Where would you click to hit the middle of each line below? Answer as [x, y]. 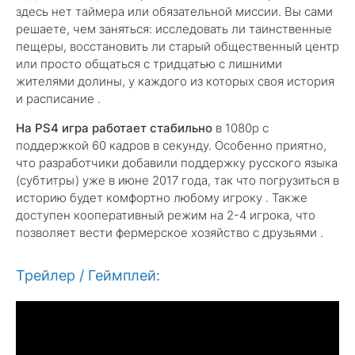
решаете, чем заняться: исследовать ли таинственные [174, 29]
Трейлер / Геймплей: [88, 275]
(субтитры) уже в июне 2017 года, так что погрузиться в [177, 180]
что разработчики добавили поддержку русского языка [177, 163]
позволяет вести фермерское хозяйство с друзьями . [170, 233]
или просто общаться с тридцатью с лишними [149, 64]
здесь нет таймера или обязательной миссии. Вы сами [174, 11]
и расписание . [58, 99]
